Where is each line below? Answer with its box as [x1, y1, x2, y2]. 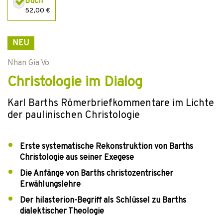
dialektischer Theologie [20, 207, 104, 217]
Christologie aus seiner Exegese [20, 153, 134, 163]
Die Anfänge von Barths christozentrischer [20, 169, 173, 179]
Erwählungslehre [20, 180, 81, 190]
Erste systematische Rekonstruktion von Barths [20, 142, 193, 152]
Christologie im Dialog [7, 74, 142, 92]
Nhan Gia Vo [7, 58, 49, 68]
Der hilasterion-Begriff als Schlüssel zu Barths [20, 196, 186, 206]
